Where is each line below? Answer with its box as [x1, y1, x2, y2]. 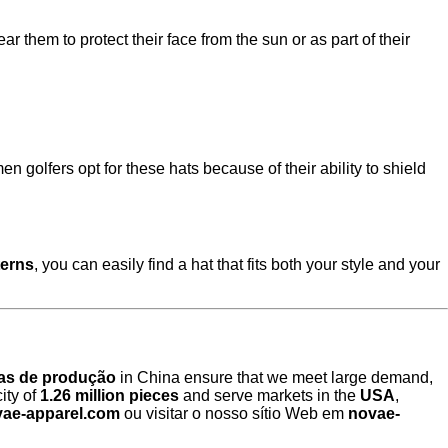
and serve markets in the [179, 387, 360, 405]
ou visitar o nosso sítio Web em [120, 405, 348, 423]
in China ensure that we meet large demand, [116, 369, 433, 387]
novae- [348, 405, 400, 423]
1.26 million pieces [40, 387, 179, 405]
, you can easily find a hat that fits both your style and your [34, 255, 440, 273]
